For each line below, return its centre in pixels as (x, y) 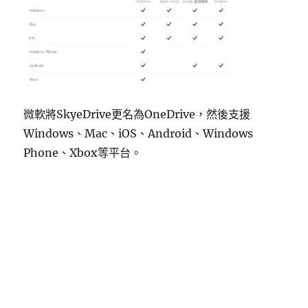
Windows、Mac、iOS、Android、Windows (139, 133)
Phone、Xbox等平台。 (83, 152)
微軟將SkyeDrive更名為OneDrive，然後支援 (137, 114)
